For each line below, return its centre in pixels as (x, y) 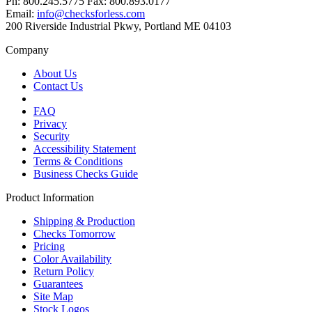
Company (27, 49)
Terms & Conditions (78, 161)
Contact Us (58, 86)
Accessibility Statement (85, 148)
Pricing (49, 246)
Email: (21, 13)
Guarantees (58, 283)
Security (52, 136)
